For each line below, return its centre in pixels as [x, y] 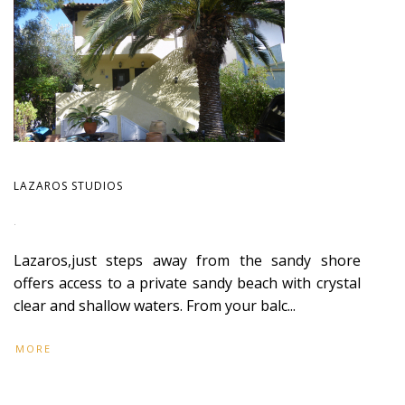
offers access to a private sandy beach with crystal [187, 283]
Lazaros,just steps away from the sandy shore [187, 260]
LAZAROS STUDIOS [68, 186]
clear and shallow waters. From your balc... [155, 306]
